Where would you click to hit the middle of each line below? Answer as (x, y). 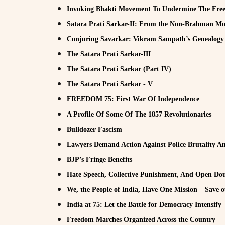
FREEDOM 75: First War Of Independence (133, 99)
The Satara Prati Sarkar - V (110, 84)
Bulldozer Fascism (94, 129)
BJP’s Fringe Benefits (99, 159)
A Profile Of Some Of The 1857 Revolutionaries (139, 114)
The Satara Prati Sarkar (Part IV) (119, 69)
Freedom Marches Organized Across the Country (141, 219)
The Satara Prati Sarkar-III (109, 54)
